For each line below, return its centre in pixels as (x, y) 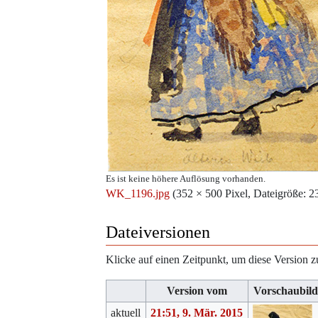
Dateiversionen (158, 232)
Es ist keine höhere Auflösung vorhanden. (186, 179)
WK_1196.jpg (138, 194)
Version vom (197, 291)
